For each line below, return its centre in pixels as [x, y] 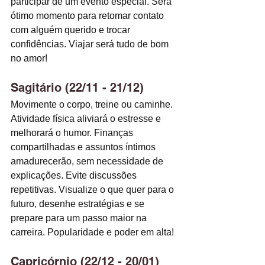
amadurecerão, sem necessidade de [88, 161]
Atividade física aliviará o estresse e [87, 119]
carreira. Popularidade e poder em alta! [93, 232]
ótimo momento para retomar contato [88, 16]
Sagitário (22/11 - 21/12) [77, 88]
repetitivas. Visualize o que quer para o [93, 190]
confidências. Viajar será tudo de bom [91, 44]
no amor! [30, 59]
